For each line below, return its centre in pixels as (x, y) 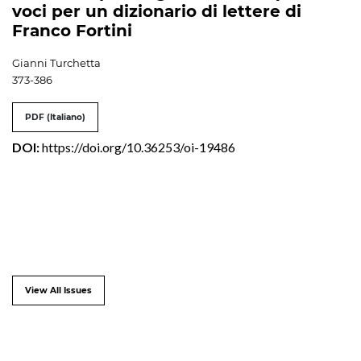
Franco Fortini (72, 30)
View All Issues (58, 290)
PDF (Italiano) (55, 117)
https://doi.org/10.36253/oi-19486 (139, 147)
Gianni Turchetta (56, 62)
